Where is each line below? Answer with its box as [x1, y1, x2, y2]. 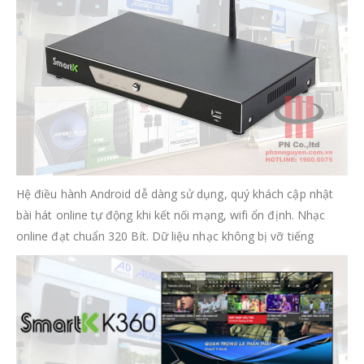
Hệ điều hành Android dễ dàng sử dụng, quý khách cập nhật [16, 186, 333, 202]
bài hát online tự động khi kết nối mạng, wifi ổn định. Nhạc [16, 207, 326, 223]
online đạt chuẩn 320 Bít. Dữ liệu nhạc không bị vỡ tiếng [16, 228, 314, 245]
